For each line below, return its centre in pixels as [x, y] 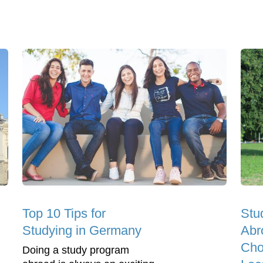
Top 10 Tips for [64, 213]
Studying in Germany [82, 230]
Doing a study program [76, 250]
